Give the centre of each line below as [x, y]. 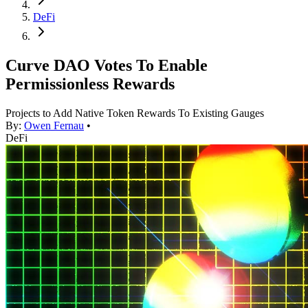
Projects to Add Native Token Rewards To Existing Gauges [135, 113]
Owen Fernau [54, 126]
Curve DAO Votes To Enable [107, 66]
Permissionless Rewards [90, 84]
